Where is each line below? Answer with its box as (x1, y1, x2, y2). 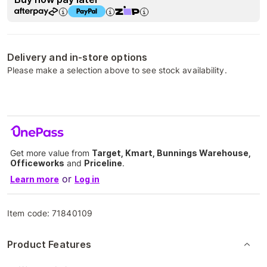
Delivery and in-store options (7, 51, 148, 63)
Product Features (7, 238, 92, 250)
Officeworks (10, 158, 64, 168)
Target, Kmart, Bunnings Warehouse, (92, 148, 251, 158)
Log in (74, 174, 100, 184)
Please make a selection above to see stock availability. (7, 65, 227, 75)
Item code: (7, 208, 52, 218)
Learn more (10, 174, 59, 184)
